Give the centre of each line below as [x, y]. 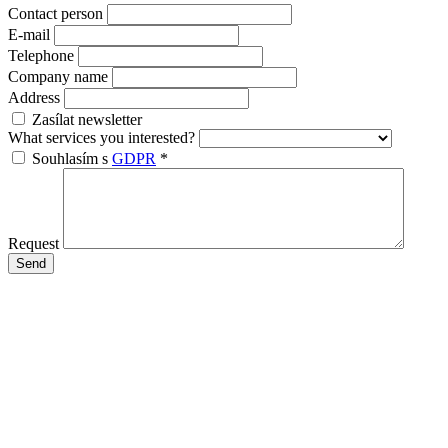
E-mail [29, 35]
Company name [58, 77]
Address [34, 98]
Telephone [41, 56]
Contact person [55, 14]
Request [33, 244]
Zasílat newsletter [87, 120]
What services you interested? [101, 138]
